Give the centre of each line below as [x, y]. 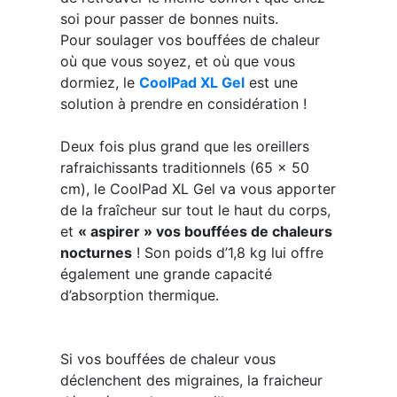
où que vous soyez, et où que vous [177, 62]
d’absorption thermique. [139, 296]
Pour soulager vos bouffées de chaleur [190, 40]
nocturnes [96, 253]
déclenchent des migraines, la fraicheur [191, 381]
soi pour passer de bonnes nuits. [169, 19]
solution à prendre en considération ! [183, 104]
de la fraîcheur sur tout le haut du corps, [195, 210]
